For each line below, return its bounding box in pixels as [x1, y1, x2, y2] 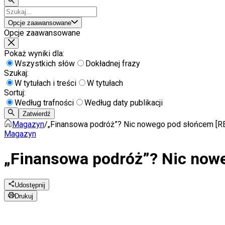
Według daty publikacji [84, 98, 163, 108]
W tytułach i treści [15, 78, 76, 88]
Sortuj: [4, 88, 26, 98]
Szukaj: [4, 68, 29, 78]
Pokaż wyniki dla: [4, 49, 64, 59]
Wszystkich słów [15, 59, 75, 69]
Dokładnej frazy [85, 59, 140, 69]
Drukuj [15, 192, 34, 200]
